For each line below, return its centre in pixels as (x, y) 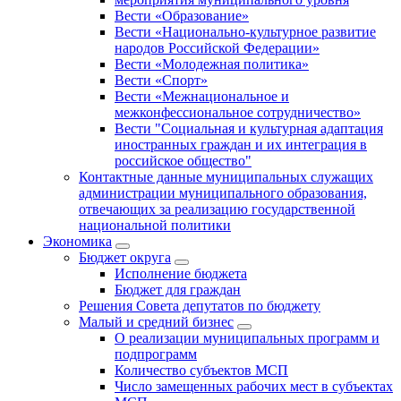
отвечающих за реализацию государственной (217, 209)
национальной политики (155, 226)
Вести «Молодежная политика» (212, 64)
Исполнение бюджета (181, 274)
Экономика (77, 242)
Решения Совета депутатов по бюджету (200, 306)
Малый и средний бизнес (156, 322)
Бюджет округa (125, 258)
